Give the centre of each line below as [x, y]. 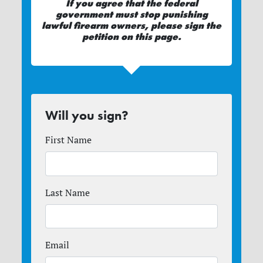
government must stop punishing [131, 15]
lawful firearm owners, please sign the [131, 26]
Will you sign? [87, 116]
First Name [69, 140]
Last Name [68, 192]
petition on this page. [131, 37]
